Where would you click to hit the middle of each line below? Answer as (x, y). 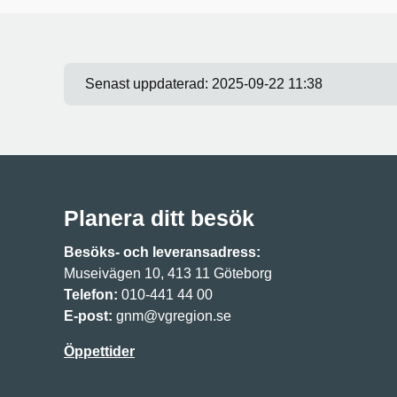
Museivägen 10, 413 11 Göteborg (168, 273)
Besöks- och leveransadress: (164, 252)
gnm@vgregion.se (174, 315)
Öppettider (99, 351)
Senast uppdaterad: (148, 83)
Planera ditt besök (159, 218)
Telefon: (91, 294)
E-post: (88, 315)
